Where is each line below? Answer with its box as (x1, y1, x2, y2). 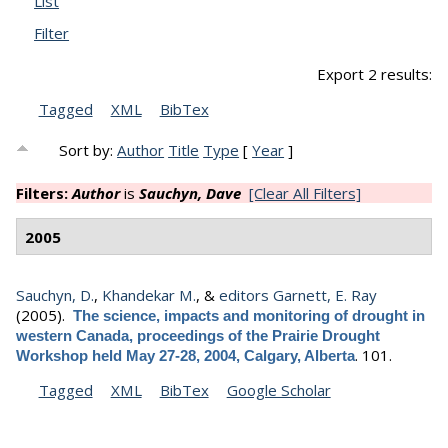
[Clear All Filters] (249, 183, 361, 204)
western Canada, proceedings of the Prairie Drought (16, 327, 380, 345)
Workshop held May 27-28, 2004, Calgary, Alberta (16, 347, 355, 365)
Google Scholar (226, 380, 331, 401)
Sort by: (59, 140, 118, 161)
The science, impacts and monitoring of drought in (73, 307, 425, 325)
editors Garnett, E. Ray (219, 285, 377, 306)
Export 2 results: (317, 64, 432, 85)
